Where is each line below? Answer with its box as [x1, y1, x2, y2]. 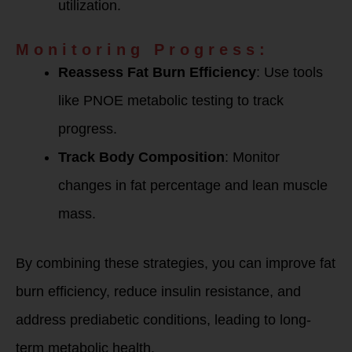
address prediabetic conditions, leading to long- [16, 312, 311, 328]
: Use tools [256, 64, 323, 80]
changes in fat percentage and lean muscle [58, 178, 328, 193]
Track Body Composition [58, 149, 225, 165]
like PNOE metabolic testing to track [58, 93, 284, 108]
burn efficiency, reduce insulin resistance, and [16, 284, 301, 299]
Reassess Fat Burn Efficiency [58, 64, 256, 80]
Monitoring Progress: [16, 41, 269, 58]
